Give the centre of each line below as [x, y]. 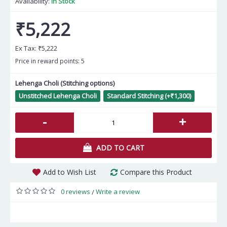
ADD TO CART [120, 148]
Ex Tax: [27, 48]
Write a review [118, 192]
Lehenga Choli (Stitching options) [65, 83]
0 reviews [75, 192]
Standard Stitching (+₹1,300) [149, 96]
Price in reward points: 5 [50, 61]
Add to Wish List [70, 172]
